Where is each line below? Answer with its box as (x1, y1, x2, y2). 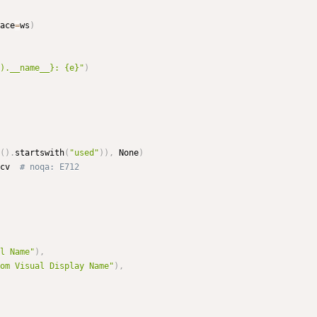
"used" (69, 148, 99, 158)
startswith (15, 148, 64, 158)
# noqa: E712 (20, 162, 79, 173)
